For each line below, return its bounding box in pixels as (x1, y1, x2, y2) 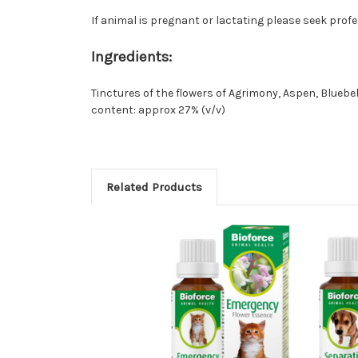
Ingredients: (91, 48, 172, 66)
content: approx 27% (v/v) (91, 103, 225, 117)
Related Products (105, 180, 202, 195)
